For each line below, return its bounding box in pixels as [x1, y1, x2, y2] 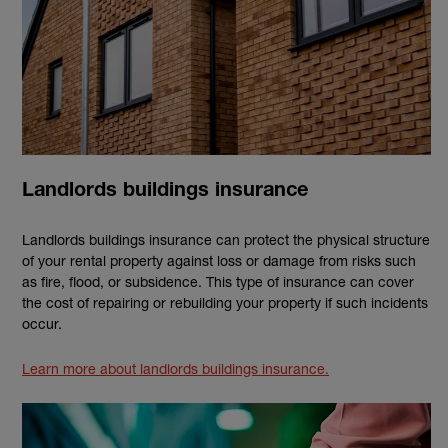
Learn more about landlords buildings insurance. [22, 359, 329, 377]
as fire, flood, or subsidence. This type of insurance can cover [22, 272, 414, 290]
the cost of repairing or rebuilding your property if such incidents [22, 293, 428, 311]
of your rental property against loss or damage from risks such [22, 251, 416, 269]
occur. [22, 314, 62, 332]
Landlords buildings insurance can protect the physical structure [22, 230, 430, 248]
